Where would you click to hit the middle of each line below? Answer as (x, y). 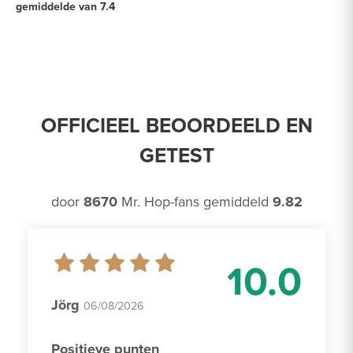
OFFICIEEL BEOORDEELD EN (176, 126)
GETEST (176, 156)
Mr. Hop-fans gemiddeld (195, 202)
